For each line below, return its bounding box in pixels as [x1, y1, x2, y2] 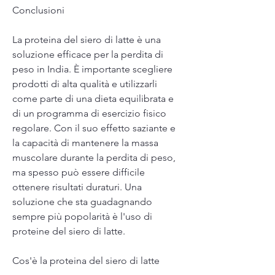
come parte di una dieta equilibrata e [12, 92, 174, 104]
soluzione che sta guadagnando [12, 195, 152, 207]
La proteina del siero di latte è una [12, 33, 161, 45]
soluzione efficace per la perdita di [12, 48, 163, 60]
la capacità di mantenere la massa [12, 136, 158, 149]
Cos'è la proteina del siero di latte [12, 254, 160, 266]
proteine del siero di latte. [12, 225, 125, 237]
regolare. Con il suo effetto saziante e [12, 122, 176, 134]
